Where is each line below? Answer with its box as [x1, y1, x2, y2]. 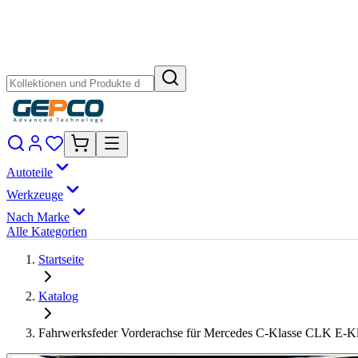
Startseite [38, 253, 84, 266]
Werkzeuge [6, 188, 63, 201]
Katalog [38, 289, 78, 303]
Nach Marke [6, 210, 70, 224]
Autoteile [6, 165, 53, 179]
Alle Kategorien [6, 225, 87, 238]
